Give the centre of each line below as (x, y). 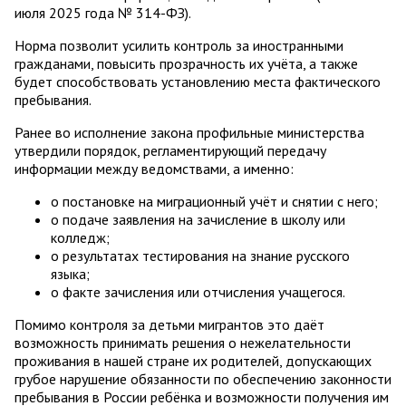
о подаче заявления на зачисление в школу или (198, 219)
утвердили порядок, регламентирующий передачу (170, 150)
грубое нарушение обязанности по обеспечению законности (203, 378)
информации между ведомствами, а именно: (154, 168)
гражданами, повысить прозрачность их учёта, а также (186, 63)
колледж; (80, 237)
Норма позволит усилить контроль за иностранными (179, 45)
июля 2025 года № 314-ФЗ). (103, 12)
